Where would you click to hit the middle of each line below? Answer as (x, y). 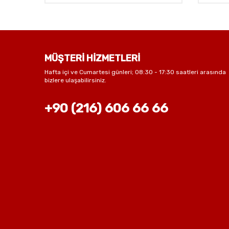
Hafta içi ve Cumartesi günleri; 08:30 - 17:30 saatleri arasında (135, 72)
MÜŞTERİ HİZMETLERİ (92, 59)
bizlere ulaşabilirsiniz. (75, 81)
